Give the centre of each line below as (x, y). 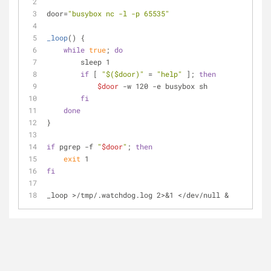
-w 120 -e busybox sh (163, 86)
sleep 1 (95, 62)
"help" (169, 74)
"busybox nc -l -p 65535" (119, 13)
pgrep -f (76, 146)
